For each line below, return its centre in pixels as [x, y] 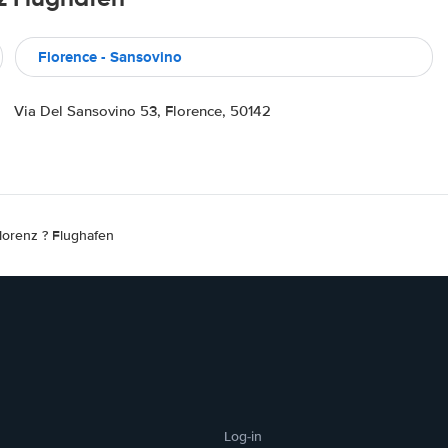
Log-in [243, 436]
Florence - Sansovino [110, 56]
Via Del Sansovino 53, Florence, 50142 [142, 110]
